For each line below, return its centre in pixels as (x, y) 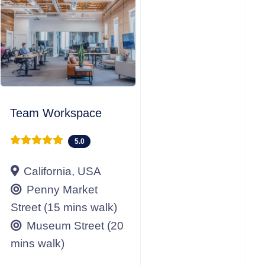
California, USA (62, 171)
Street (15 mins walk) (64, 207)
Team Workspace (56, 113)
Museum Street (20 (75, 225)
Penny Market (62, 189)
